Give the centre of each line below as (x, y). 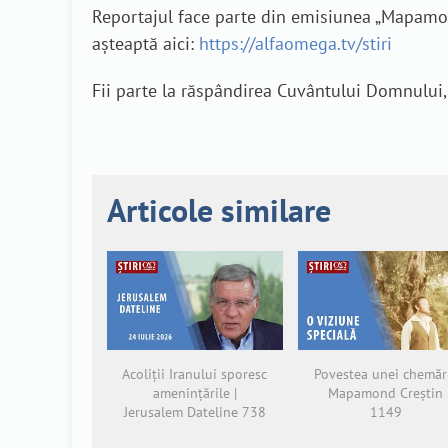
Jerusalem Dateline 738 (194, 411)
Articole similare (219, 209)
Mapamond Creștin (386, 392)
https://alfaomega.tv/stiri (295, 44)
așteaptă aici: (145, 44)
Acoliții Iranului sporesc (195, 373)
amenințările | (194, 392)
